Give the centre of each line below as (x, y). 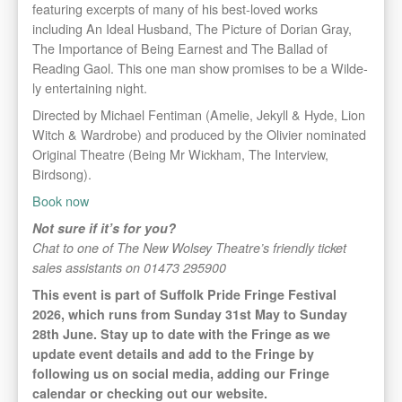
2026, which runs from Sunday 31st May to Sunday (190, 315)
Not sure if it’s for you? (104, 228)
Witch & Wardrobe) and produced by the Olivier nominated (199, 135)
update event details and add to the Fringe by (173, 354)
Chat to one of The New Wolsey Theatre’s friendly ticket (189, 248)
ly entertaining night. (90, 88)
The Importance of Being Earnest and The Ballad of (180, 48)
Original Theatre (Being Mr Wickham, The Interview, (180, 154)
